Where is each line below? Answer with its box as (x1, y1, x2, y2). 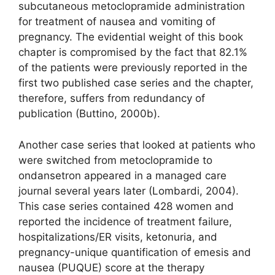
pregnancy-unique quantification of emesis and (18, 246, 251, 258)
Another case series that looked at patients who (18, 138, 255, 151)
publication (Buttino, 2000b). (18, 107, 160, 120)
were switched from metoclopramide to (18, 153, 212, 166)
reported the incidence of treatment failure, (18, 215, 232, 228)
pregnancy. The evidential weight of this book (18, 31, 243, 44)
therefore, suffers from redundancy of (18, 92, 205, 105)
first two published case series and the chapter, (18, 77, 254, 90)
